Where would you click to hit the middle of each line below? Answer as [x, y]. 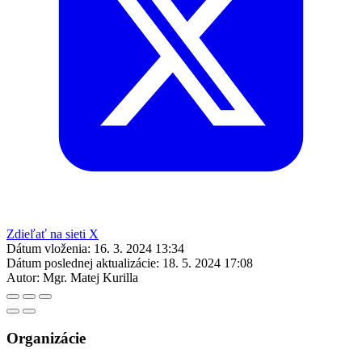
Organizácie [46, 338]
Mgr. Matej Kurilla [90, 277]
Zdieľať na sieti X [53, 234]
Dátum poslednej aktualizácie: [83, 263]
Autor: [23, 277]
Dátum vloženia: [48, 248]
